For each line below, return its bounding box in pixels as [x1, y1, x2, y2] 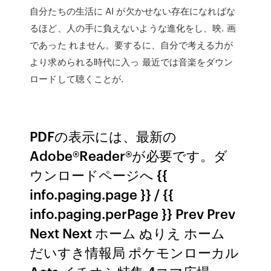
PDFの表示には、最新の [30, 126, 177, 145]
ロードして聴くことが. [30, 72, 124, 85]
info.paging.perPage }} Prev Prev [30, 204, 236, 223]
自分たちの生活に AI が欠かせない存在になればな [30, 4, 235, 18]
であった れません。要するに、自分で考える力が [30, 38, 233, 51]
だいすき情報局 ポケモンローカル [30, 243, 240, 261]
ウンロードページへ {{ [30, 165, 168, 184]
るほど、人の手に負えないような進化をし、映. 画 [30, 21, 236, 34]
